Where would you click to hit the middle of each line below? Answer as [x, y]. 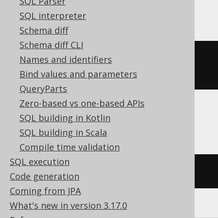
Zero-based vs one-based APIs [82, 103]
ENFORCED [167, 72]
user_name [83, 72]
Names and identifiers [66, 59]
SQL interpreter [53, 16]
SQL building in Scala [63, 132]
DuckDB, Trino [43, 122]
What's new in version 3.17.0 [68, 205]
